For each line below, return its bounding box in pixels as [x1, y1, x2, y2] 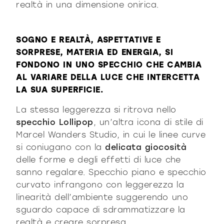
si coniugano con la [16, 142, 105, 152]
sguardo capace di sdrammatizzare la [16, 204, 185, 214]
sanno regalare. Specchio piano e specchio [16, 167, 206, 177]
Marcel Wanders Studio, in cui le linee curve [16, 129, 206, 139]
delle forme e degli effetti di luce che [16, 154, 181, 164]
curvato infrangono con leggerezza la [16, 179, 184, 189]
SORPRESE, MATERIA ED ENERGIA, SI [16, 47, 173, 57]
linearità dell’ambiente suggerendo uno [16, 192, 188, 202]
